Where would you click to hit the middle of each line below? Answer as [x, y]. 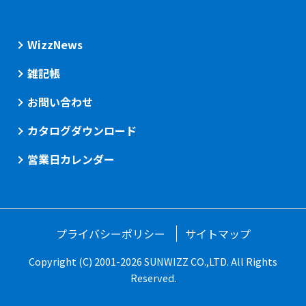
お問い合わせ [60, 102]
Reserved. [153, 278]
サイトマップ [218, 234]
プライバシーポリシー [110, 234]
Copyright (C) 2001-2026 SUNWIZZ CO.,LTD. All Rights [153, 261]
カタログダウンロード [82, 130]
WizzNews [55, 44]
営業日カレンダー [71, 159]
